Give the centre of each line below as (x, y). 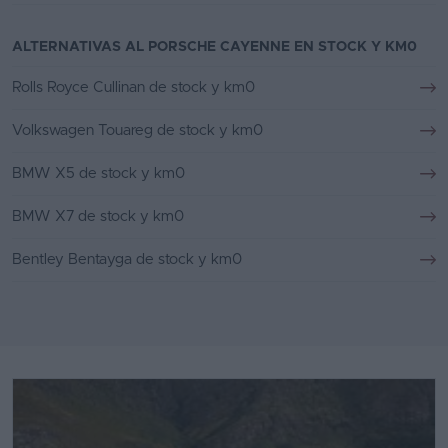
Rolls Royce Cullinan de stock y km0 (133, 88)
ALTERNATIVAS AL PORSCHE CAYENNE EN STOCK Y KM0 (214, 47)
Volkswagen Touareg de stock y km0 (137, 131)
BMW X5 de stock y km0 (98, 174)
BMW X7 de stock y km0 (98, 217)
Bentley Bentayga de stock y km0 (127, 260)
